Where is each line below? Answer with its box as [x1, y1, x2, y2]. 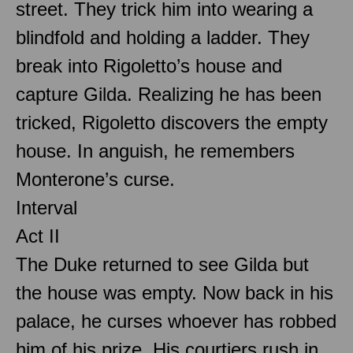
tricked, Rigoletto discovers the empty [16, 111, 328, 133]
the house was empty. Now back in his [16, 281, 333, 303]
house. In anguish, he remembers [16, 139, 295, 162]
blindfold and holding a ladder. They [16, 26, 310, 48]
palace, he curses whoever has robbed [16, 310, 336, 332]
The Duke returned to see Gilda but [16, 253, 309, 275]
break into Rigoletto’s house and [16, 54, 282, 76]
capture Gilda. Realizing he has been [16, 83, 321, 105]
